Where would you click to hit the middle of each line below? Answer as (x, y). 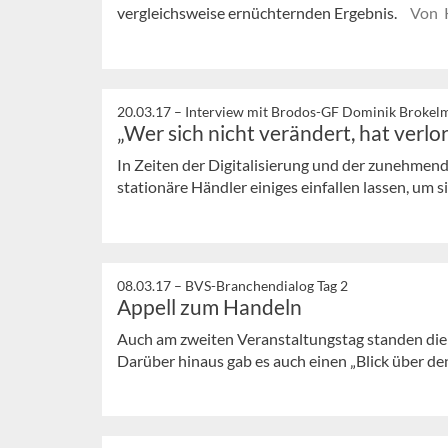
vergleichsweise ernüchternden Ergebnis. (258, 13)
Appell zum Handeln (209, 306)
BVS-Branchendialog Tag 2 (266, 285)
